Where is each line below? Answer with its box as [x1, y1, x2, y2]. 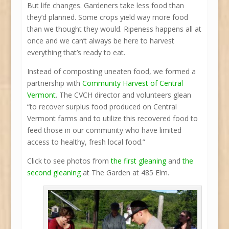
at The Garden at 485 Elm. [80, 167, 169, 177]
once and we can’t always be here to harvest [27, 35, 174, 45]
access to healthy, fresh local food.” [27, 136, 145, 147]
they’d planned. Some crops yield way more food [27, 12, 188, 22]
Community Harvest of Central [82, 78, 183, 88]
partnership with [27, 78, 82, 88]
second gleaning [27, 167, 81, 177]
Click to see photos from [27, 155, 111, 166]
